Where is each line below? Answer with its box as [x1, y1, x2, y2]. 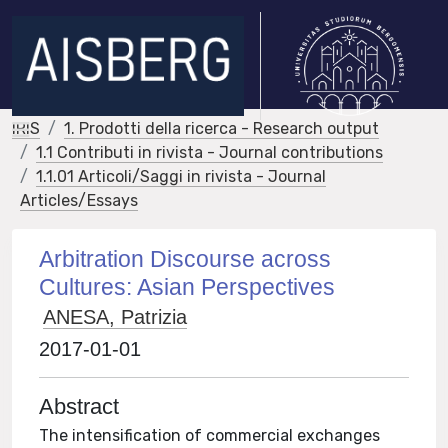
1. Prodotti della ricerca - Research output [64, 119, 379, 138]
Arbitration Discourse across [39, 246, 332, 272]
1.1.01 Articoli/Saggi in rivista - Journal [36, 167, 326, 186]
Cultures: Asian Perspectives [39, 274, 336, 300]
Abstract [39, 394, 120, 419]
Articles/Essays [20, 191, 138, 210]
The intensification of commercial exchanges [39, 426, 381, 445]
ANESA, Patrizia [43, 306, 188, 328]
